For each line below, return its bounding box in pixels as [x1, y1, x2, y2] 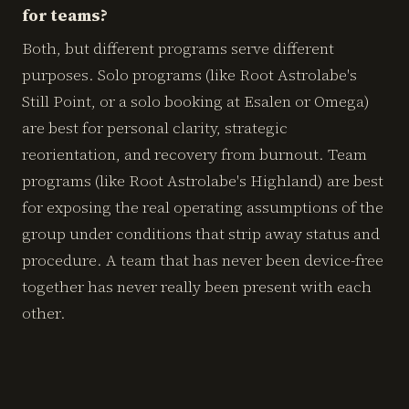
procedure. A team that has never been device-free [22, 249, 383, 271]
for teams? [22, 4, 108, 26]
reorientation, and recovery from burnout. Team [22, 143, 367, 165]
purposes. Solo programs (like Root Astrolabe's [22, 64, 357, 86]
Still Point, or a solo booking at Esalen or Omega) [22, 90, 370, 112]
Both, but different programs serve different [22, 37, 334, 59]
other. [22, 302, 66, 324]
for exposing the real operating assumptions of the [22, 196, 383, 218]
